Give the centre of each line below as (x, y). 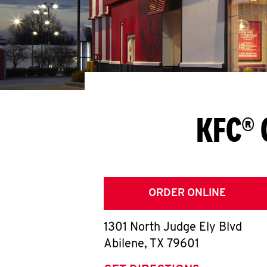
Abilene (124, 244)
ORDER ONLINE (187, 193)
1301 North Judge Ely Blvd (173, 228)
